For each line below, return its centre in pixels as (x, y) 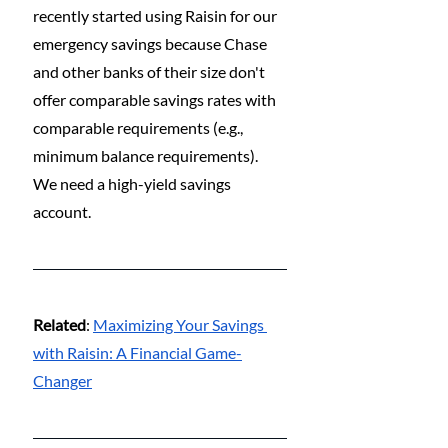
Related (59, 324)
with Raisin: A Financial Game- (137, 352)
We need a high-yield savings (133, 183)
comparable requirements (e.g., (139, 127)
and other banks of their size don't (150, 71)
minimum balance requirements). (147, 155)
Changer (62, 380)
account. (62, 211)
